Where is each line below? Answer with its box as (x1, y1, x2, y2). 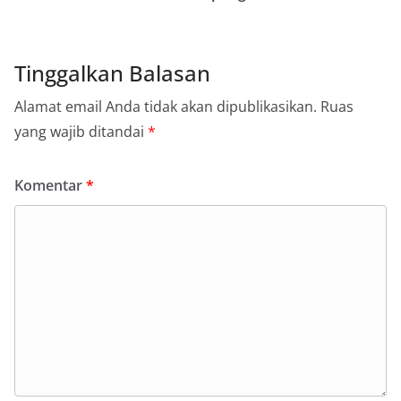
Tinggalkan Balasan (14, 58, 210, 89)
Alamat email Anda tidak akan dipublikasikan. (14, 97, 317, 117)
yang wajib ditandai (14, 122, 148, 142)
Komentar (14, 175, 86, 196)
